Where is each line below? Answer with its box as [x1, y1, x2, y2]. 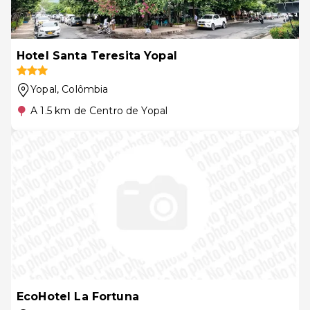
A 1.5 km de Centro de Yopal [30, 104, 168, 117]
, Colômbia [56, 83, 109, 95]
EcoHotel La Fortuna [17, 290, 139, 303]
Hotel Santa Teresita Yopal [17, 49, 177, 62]
